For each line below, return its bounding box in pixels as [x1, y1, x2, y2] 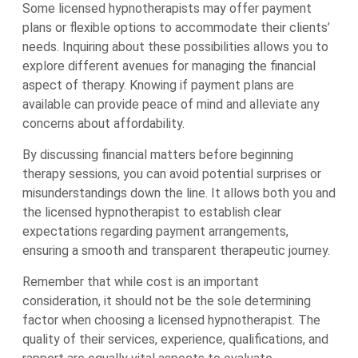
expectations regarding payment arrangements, [22, 224, 288, 239]
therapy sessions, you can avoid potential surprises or [22, 166, 321, 181]
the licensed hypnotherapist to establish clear [22, 205, 281, 220]
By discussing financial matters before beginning [22, 147, 293, 162]
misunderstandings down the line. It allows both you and [22, 185, 336, 201]
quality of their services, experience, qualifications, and [22, 332, 328, 347]
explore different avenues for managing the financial [22, 58, 316, 74]
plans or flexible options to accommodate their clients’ [22, 20, 330, 35]
